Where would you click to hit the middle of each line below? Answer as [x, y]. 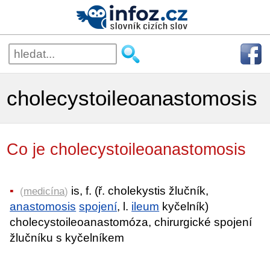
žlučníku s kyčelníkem [67, 237]
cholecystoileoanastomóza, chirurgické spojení [131, 222]
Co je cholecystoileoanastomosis [127, 149]
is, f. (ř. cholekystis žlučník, [139, 190]
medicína [44, 191]
